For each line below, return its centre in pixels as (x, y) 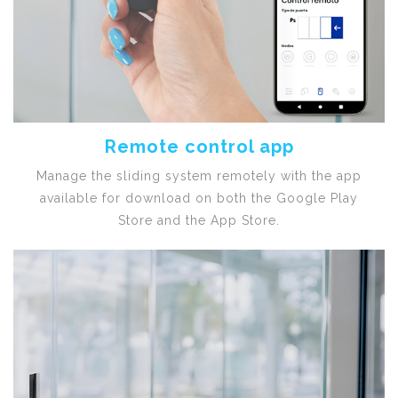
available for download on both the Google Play (199, 198)
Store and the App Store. (199, 220)
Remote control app (199, 146)
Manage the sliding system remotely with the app (199, 175)
